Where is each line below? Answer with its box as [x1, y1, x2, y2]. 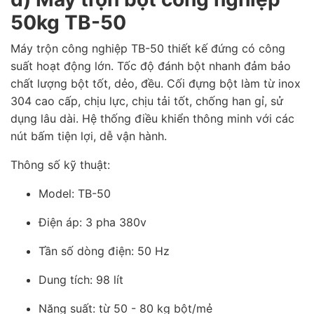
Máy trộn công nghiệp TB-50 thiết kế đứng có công [11, 41, 285, 55]
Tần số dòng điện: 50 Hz [39, 243, 170, 258]
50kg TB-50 [11, 10, 126, 34]
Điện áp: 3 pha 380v [39, 214, 146, 229]
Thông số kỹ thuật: [11, 157, 110, 172]
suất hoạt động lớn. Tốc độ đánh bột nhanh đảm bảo [11, 58, 291, 73]
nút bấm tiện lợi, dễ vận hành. [11, 128, 167, 143]
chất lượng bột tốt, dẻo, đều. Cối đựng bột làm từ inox [11, 76, 301, 90]
